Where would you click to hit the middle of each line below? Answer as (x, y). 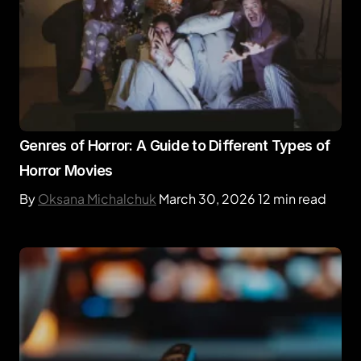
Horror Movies (66, 170)
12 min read (292, 199)
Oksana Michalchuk (97, 199)
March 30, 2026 (207, 199)
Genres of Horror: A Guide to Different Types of (175, 145)
